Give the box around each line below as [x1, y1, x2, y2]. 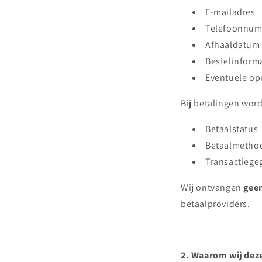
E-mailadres [205, 6, 256, 18]
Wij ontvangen [181, 181, 244, 194]
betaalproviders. [181, 198, 250, 210]
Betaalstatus [205, 123, 258, 135]
